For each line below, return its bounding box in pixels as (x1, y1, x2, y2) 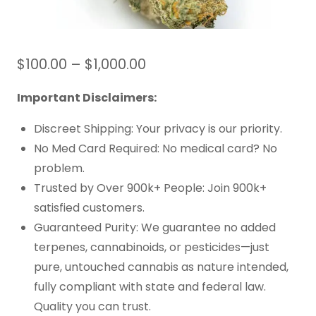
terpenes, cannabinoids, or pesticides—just (34, 238, 269, 255)
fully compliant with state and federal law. (34, 278, 266, 295)
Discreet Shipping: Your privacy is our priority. (34, 120, 282, 137)
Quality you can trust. (34, 298, 151, 315)
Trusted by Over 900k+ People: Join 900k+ (34, 179, 267, 196)
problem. (34, 159, 85, 176)
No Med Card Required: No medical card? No (34, 140, 277, 157)
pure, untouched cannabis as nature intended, (34, 258, 288, 275)
